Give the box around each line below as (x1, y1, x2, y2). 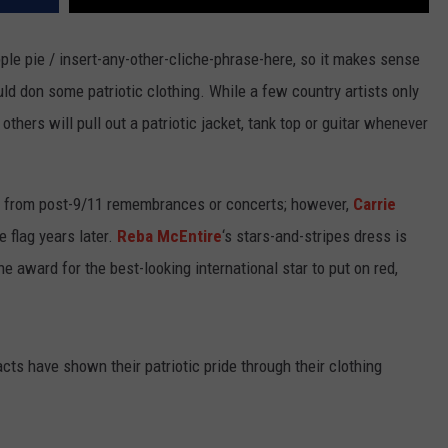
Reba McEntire (117, 226, 222, 247)
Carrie (353, 194, 396, 215)
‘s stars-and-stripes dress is (222, 226, 407, 247)
